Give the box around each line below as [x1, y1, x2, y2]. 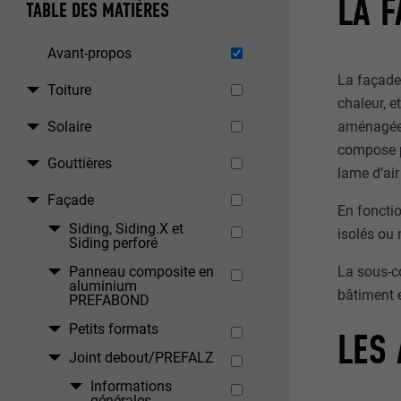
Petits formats [69, 320, 159, 338]
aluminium [69, 277, 138, 295]
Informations [90, 378, 173, 396]
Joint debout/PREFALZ [69, 349, 215, 367]
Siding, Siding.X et [69, 220, 184, 238]
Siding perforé [69, 235, 158, 252]
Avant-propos [47, 45, 132, 63]
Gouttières [47, 155, 113, 173]
